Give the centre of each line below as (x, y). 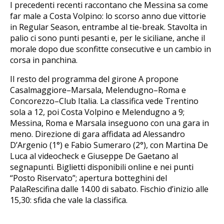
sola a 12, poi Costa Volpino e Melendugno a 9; (97, 112)
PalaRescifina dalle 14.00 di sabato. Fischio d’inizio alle (109, 189)
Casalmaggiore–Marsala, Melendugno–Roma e (98, 90)
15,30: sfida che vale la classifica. (69, 200)
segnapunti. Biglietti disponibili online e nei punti (102, 167)
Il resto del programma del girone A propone (94, 79)
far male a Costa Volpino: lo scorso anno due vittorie (108, 16)
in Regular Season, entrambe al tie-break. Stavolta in (108, 27)
